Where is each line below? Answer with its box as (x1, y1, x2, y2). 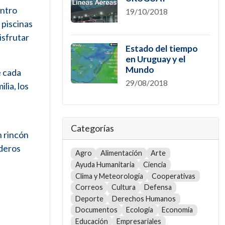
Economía (162, 205, 193, 214)
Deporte (75, 194, 103, 203)
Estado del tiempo (125, 43, 198, 54)
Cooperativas (151, 171, 195, 180)
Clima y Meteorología (75, 171, 143, 180)
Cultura (111, 183, 136, 192)
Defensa (144, 183, 172, 192)
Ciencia (143, 160, 166, 169)
